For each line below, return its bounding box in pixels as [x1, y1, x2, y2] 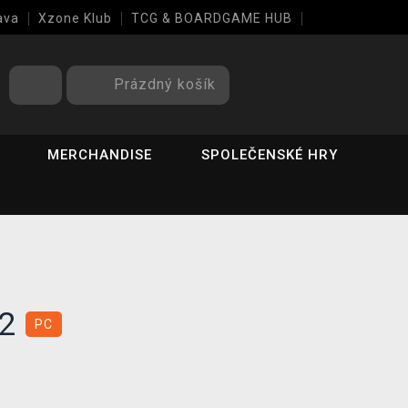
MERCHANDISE [47, 147, 153, 163]
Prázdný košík [114, 75, 216, 93]
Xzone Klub [38, 11, 112, 25]
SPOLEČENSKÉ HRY [201, 147, 339, 163]
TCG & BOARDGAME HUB [131, 11, 292, 25]
